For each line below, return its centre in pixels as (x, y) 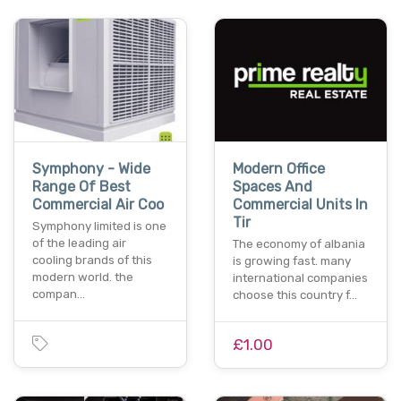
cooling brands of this (92, 260)
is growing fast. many (292, 261)
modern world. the (83, 277)
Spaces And (273, 187)
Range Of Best (81, 187)
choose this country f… (295, 295)
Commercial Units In (300, 205)
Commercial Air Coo (98, 205)
